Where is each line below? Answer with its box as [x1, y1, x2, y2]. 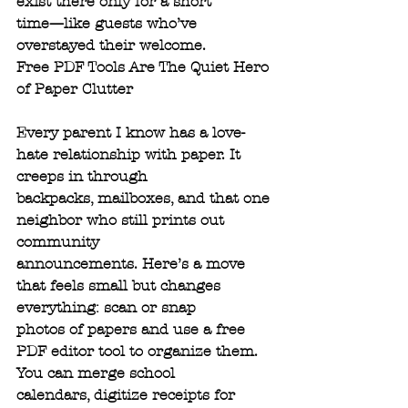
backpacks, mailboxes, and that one [16, 189, 274, 208]
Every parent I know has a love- [16, 124, 245, 142]
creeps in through [16, 168, 148, 186]
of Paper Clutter [16, 80, 133, 98]
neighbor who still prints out [16, 211, 229, 229]
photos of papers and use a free [16, 321, 250, 339]
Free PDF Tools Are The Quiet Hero [16, 58, 273, 76]
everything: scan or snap [16, 299, 196, 317]
